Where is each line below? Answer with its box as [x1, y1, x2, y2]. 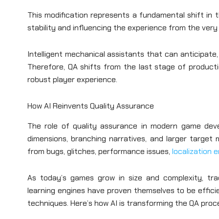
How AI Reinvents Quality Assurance [27, 100, 154, 111]
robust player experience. [27, 74, 117, 85]
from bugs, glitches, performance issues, [27, 146, 172, 156]
